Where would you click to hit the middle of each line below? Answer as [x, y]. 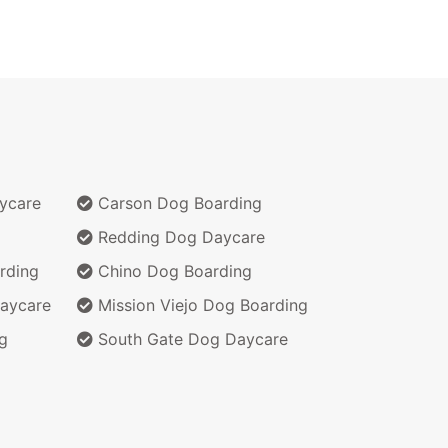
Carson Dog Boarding [177, 202]
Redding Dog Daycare [179, 236]
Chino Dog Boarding [172, 270]
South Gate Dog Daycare [190, 338]
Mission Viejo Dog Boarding [200, 304]
